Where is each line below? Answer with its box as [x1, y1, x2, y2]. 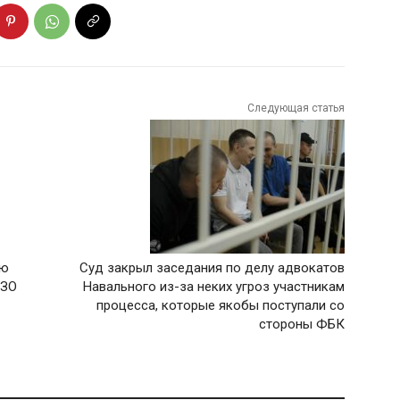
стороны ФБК [258, 316, 345, 333]
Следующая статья [246, 102, 345, 115]
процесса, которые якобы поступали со [96, 297, 345, 314]
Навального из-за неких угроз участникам [82, 279, 345, 296]
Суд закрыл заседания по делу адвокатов [79, 260, 345, 277]
